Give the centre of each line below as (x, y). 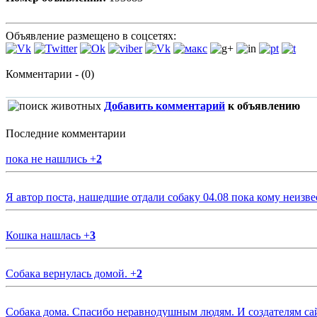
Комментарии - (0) (50, 74)
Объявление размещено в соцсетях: (91, 36)
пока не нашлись (48, 159)
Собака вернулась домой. (68, 274)
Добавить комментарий (165, 106)
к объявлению (263, 106)
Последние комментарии (66, 134)
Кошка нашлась (45, 236)
